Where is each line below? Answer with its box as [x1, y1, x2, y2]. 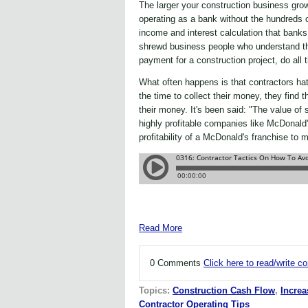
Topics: [139, 285, 173, 296]
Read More [139, 222, 182, 233]
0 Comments [150, 257, 203, 268]
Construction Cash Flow [173, 285, 275, 296]
